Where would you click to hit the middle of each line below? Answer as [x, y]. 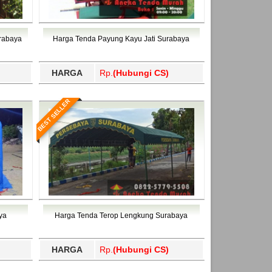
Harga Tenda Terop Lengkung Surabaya [121, 215]
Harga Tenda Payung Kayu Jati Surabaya [121, 39]
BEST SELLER [54, 115]
